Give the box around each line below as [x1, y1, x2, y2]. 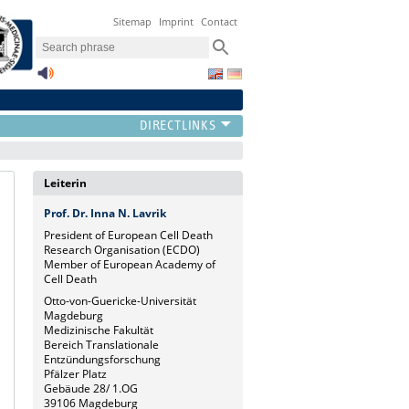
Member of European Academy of [44, 256, 215, 272]
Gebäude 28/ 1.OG [44, 380, 138, 396]
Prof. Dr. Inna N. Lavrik [44, 204, 166, 221]
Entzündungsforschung [44, 351, 210, 367]
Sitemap [113, 15, 152, 29]
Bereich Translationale [44, 336, 159, 352]
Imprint [159, 15, 194, 29]
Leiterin [44, 174, 87, 191]
